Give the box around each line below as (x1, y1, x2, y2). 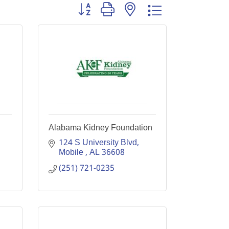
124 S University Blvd (58, 136, 137, 150)
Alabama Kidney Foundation (48, 123, 152, 132)
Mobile (58, 146, 85, 159)
